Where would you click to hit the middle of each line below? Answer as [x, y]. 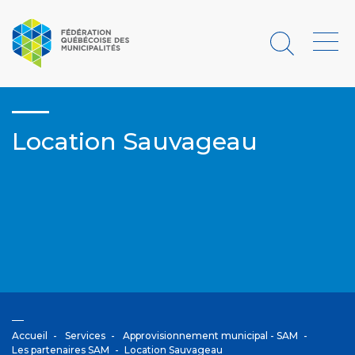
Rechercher [295, 43]
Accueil [30, 336]
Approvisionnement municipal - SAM [210, 336]
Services [85, 336]
